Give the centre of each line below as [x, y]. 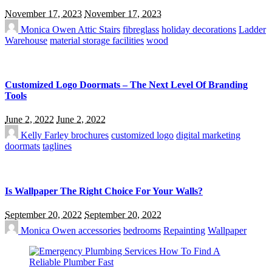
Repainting [184, 230]
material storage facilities [97, 40]
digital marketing [208, 135]
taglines [57, 146]
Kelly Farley [45, 135]
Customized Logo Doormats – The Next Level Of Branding [126, 85]
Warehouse [26, 40]
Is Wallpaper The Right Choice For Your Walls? [104, 191]
